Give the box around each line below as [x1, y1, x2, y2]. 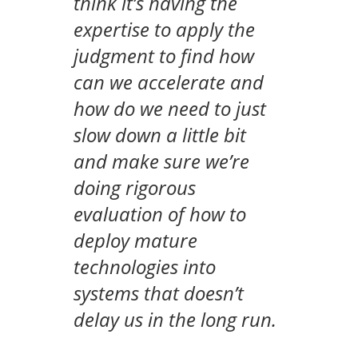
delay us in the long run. [74, 307, 277, 332]
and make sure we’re [74, 149, 250, 174]
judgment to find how [74, 43, 255, 69]
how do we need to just [74, 96, 267, 121]
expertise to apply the [74, 17, 256, 42]
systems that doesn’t [74, 280, 245, 306]
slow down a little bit [74, 122, 247, 148]
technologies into [74, 254, 217, 280]
